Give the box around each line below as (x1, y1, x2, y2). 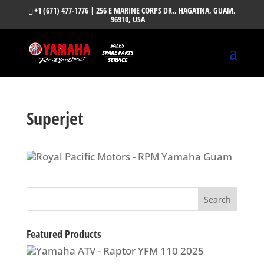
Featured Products (26, 227, 101, 241)
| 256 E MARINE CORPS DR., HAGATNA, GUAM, (88, 4, 236, 16)
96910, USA (111, 13, 146, 25)
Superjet (26, 106, 84, 130)
